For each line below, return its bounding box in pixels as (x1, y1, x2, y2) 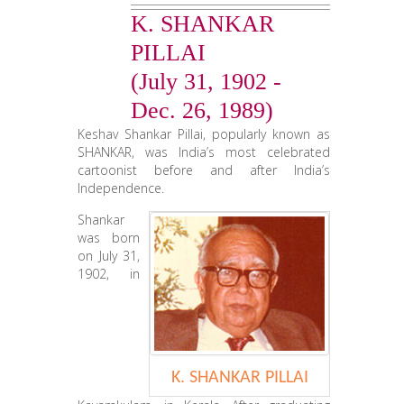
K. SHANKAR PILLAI (170, 369, 308, 387)
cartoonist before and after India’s (78, 161, 331, 179)
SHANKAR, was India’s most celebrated (78, 143, 331, 161)
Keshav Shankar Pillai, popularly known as (78, 125, 331, 142)
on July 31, (78, 247, 141, 264)
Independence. (78, 179, 165, 197)
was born (78, 229, 141, 246)
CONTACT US (24, 35, 106, 53)
